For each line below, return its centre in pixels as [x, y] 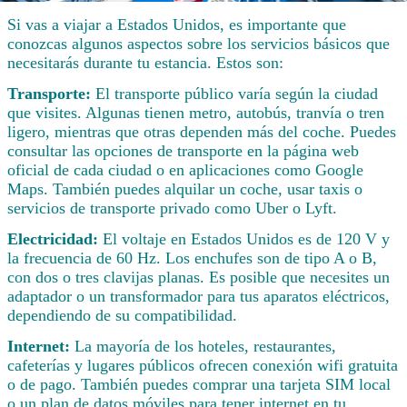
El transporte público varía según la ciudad [237, 94]
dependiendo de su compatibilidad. [122, 315]
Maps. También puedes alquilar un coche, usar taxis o [185, 189]
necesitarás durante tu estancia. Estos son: [145, 63]
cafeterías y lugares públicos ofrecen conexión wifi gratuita [203, 365]
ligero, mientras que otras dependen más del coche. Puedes [202, 132]
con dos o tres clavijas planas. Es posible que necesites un [199, 277]
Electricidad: [55, 238]
